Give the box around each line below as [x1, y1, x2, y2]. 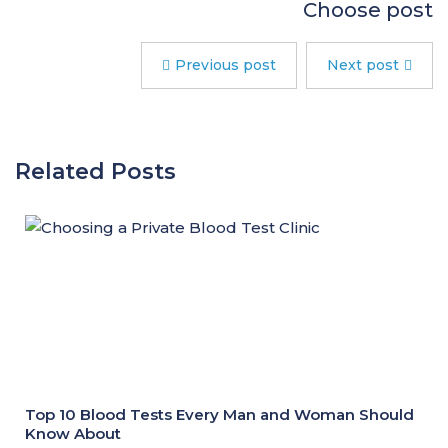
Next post [327, 56, 399, 74]
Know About [25, 424, 121, 443]
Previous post [175, 56, 276, 74]
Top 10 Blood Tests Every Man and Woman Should [25, 405, 414, 424]
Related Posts [15, 158, 176, 185]
